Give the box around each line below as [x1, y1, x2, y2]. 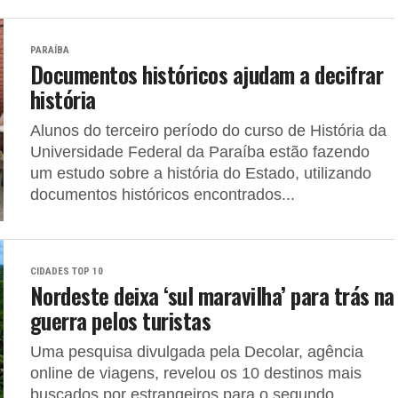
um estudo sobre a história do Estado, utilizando [30, 164, 371, 182]
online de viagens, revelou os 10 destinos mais [30, 364, 362, 382]
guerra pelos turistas [30, 303, 211, 337]
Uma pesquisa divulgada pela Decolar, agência [30, 343, 363, 361]
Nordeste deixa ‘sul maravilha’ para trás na [30, 278, 394, 312]
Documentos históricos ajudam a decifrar [30, 57, 384, 91]
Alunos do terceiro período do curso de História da [30, 122, 386, 139]
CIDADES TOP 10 [30, 266, 103, 277]
